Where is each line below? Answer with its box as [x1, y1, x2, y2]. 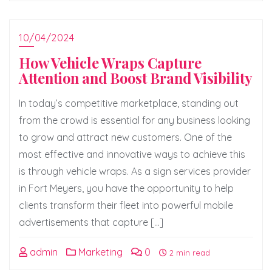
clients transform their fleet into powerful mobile [19, 199, 233, 211]
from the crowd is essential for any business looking [19, 114, 250, 126]
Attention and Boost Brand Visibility [19, 69, 253, 87]
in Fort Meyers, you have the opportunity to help [19, 182, 234, 194]
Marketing [76, 246, 123, 258]
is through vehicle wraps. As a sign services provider [19, 165, 251, 177]
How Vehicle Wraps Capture [19, 53, 202, 72]
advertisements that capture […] [19, 216, 163, 228]
